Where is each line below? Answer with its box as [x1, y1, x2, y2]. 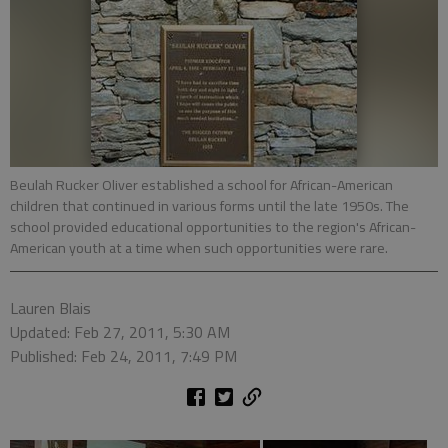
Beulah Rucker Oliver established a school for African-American [10, 174, 393, 196]
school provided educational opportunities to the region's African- [10, 216, 416, 238]
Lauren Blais [10, 296, 91, 320]
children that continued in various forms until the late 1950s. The [10, 195, 409, 217]
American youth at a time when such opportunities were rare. [10, 237, 388, 259]
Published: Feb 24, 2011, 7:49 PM [10, 344, 237, 368]
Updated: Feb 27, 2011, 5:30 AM [10, 320, 230, 344]
